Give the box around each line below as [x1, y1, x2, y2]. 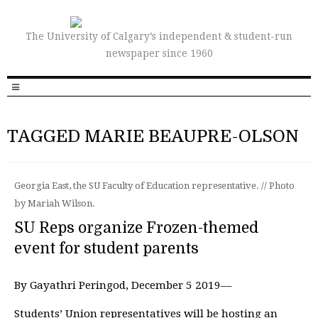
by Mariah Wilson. [14, 198, 95, 209]
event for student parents [14, 240, 199, 257]
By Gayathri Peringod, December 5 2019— [14, 279, 231, 292]
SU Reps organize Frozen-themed [14, 219, 258, 236]
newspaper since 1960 [105, 48, 213, 59]
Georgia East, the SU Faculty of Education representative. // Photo [14, 180, 295, 191]
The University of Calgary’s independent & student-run [26, 31, 292, 42]
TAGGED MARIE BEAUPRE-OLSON [7, 126, 299, 146]
